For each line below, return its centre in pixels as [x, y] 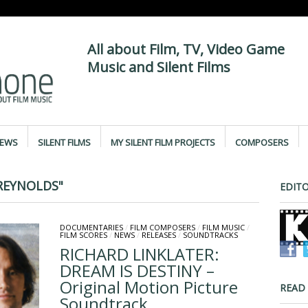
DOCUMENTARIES [91, 227]
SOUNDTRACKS [210, 235]
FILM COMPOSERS [162, 227]
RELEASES [158, 235]
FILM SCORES [83, 235]
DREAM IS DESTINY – [137, 271]
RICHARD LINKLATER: [139, 254]
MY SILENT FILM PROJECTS [163, 142]
